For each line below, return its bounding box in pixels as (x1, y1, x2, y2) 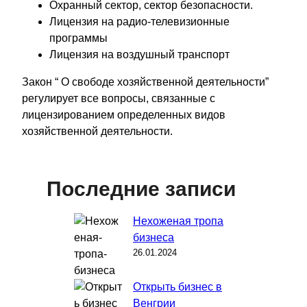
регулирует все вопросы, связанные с (22, 92, 215, 104)
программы (49, 32, 108, 44)
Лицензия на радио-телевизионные (49, 15, 230, 27)
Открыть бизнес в (133, 280, 222, 293)
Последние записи (47, 177, 236, 200)
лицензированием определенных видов (22, 108, 225, 121)
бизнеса (133, 231, 174, 243)
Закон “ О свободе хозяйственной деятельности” (22, 75, 269, 88)
